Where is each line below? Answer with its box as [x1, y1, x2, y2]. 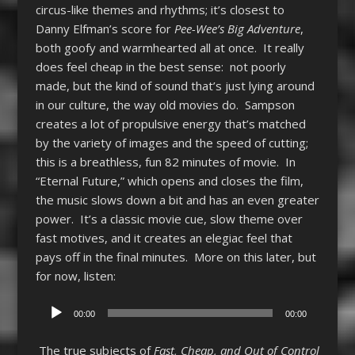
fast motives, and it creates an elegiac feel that [35, 230, 292, 246]
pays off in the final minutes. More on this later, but [35, 249, 316, 265]
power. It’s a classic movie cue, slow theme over [35, 211, 303, 227]
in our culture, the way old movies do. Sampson [35, 97, 295, 113]
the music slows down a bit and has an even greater [35, 192, 319, 208]
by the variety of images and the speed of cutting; [35, 135, 308, 151]
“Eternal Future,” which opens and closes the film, [35, 173, 303, 189]
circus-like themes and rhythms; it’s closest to [35, 2, 284, 18]
